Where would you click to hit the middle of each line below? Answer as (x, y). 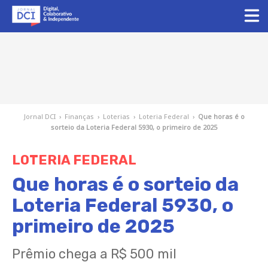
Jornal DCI (39, 116)
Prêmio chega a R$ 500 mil (94, 254)
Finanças (79, 116)
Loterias (116, 116)
